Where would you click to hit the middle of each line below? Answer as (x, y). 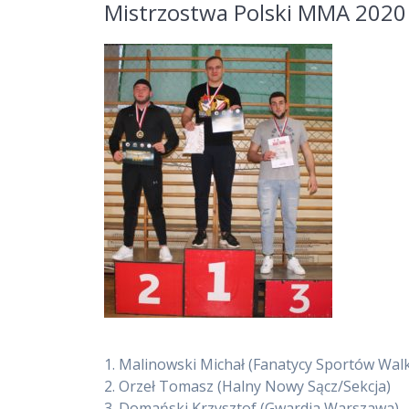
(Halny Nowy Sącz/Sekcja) (304, 387)
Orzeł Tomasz (168, 387)
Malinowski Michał (184, 365)
